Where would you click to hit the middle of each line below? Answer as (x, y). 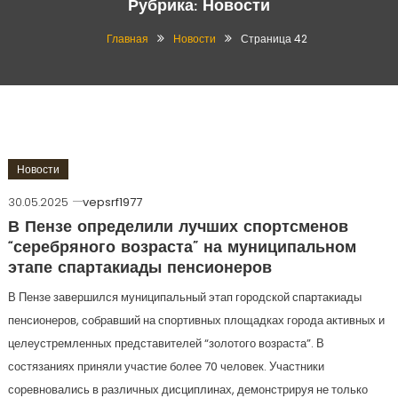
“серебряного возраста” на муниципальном (182, 248)
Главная (127, 39)
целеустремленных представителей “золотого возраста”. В (166, 343)
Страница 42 (274, 39)
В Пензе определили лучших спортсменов (178, 228)
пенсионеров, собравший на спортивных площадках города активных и (196, 320)
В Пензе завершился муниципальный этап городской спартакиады (184, 297)
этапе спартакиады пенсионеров (139, 269)
